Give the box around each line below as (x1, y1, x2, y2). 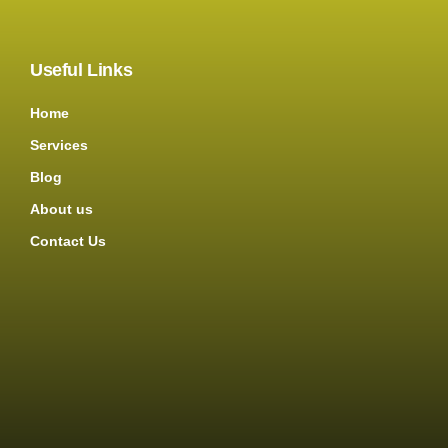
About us (30, 201, 93, 218)
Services (30, 137, 88, 154)
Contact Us (30, 233, 106, 250)
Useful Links (30, 60, 133, 81)
